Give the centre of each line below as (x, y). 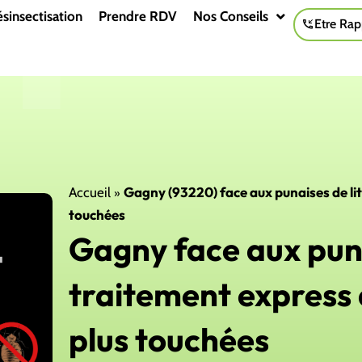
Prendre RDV (138, 16)
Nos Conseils (231, 16)
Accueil (90, 193)
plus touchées (169, 340)
